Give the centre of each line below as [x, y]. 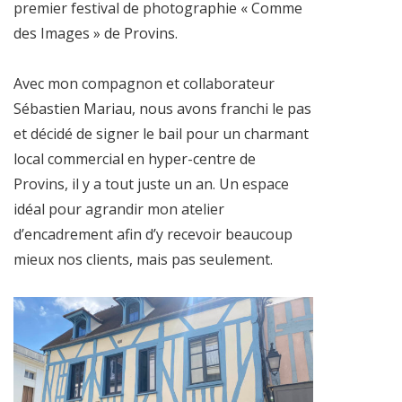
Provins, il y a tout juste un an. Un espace [151, 184]
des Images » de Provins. [96, 33]
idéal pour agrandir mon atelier [119, 209]
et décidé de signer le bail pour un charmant [161, 133]
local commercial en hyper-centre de [135, 158]
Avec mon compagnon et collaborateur [144, 83]
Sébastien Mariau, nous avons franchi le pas [162, 108]
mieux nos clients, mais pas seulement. [143, 259]
